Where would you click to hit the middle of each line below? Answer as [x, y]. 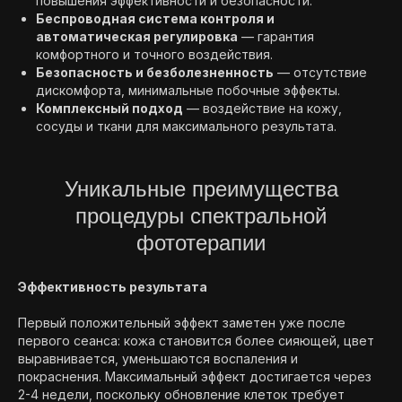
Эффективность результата [113, 287]
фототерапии [201, 243]
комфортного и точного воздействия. [154, 54]
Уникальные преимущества [201, 189]
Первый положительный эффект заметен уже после [182, 323]
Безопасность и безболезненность [155, 72]
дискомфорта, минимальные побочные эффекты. [188, 90]
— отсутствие [320, 72]
